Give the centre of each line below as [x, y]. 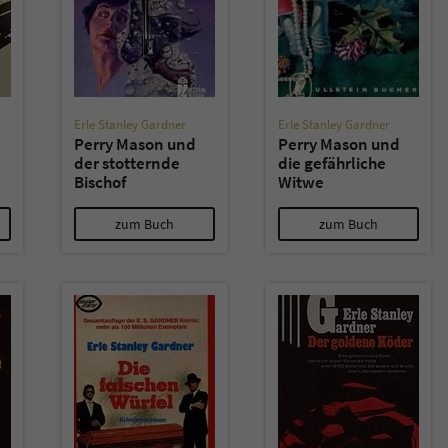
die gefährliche [332, 163]
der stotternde [127, 163]
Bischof [100, 182]
